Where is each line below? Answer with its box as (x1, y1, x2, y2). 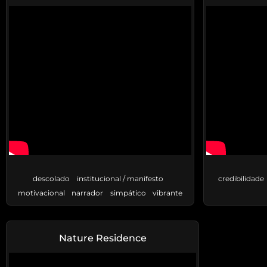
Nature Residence (58, 232, 147, 244)
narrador (72, 188, 104, 198)
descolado (33, 174, 70, 184)
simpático (110, 188, 146, 198)
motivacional (17, 188, 65, 198)
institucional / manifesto (76, 174, 163, 184)
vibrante (153, 188, 183, 198)
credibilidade (218, 174, 264, 184)
